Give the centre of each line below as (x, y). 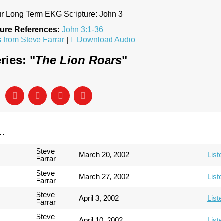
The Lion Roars (78, 60)
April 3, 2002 (99, 198)
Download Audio (106, 39)
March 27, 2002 (104, 176)
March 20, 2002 (104, 154)
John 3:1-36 (83, 29)
